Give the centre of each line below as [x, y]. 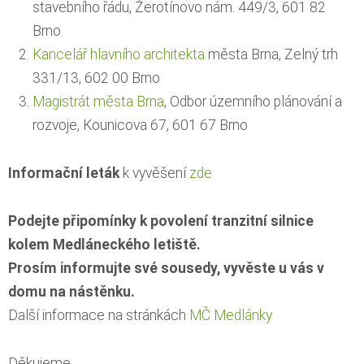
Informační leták [64, 173]
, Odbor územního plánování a [253, 101]
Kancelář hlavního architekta [119, 54]
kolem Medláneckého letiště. [104, 244]
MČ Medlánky [231, 315]
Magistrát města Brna [98, 101]
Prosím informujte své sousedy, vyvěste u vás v [166, 268]
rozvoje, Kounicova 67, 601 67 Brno [140, 125]
